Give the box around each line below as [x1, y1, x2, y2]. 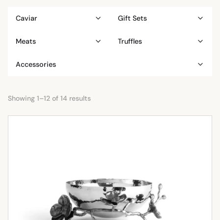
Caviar [16, 13, 37, 23]
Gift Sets [118, 13, 147, 23]
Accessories [16, 59, 56, 69]
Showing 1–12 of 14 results [8, 93, 91, 103]
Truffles [118, 36, 142, 46]
